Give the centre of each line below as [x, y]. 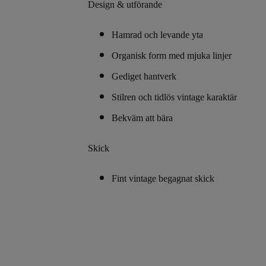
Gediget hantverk [144, 76]
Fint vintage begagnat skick [163, 178]
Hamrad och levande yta [157, 35]
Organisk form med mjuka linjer [172, 56]
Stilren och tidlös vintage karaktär [174, 97]
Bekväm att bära [142, 118]
